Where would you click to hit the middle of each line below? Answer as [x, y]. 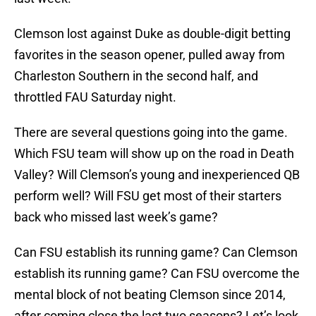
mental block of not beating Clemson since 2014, [150, 295]
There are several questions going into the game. [151, 133]
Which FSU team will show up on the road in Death [154, 154]
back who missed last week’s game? [116, 217]
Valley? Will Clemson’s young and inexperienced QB [157, 175]
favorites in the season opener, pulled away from [150, 55]
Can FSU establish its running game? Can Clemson [156, 253]
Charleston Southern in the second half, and [136, 76]
